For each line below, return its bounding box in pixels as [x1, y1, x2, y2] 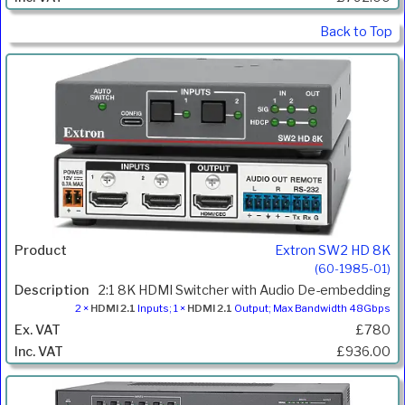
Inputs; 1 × [136, 302, 187, 316]
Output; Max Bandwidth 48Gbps [232, 302, 391, 316]
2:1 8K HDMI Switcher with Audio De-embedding [98, 282, 391, 299]
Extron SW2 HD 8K [275, 242, 391, 259]
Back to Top [320, 23, 392, 40]
